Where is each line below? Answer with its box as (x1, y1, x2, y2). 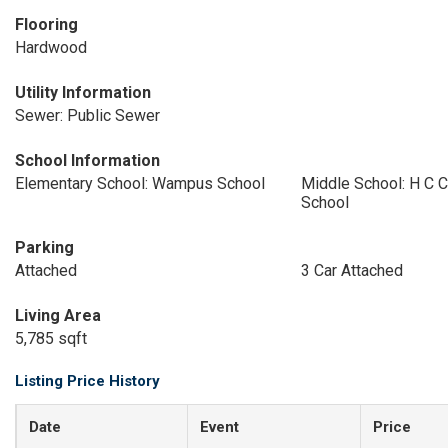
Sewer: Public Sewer (15, 106, 160, 125)
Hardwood (15, 38, 87, 57)
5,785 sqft (15, 329, 87, 348)
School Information (15, 151, 160, 170)
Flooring (15, 15, 78, 34)
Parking (15, 238, 74, 257)
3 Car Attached (300, 261, 403, 280)
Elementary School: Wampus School (15, 174, 265, 193)
